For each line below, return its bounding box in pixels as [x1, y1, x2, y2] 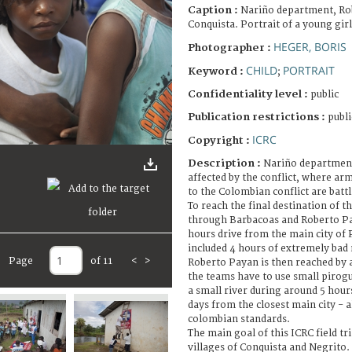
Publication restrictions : [188, 110, 328, 123]
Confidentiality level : [188, 87, 308, 101]
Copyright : [188, 134, 252, 147]
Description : [188, 156, 263, 170]
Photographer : [188, 41, 273, 54]
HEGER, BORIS [273, 38, 346, 54]
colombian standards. [188, 313, 290, 325]
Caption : [188, 3, 240, 16]
